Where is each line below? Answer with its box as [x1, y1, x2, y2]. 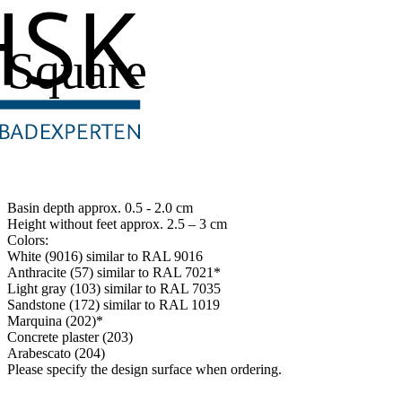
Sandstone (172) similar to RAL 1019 [7, 296, 220, 312]
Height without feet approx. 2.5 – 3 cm [7, 215, 227, 232]
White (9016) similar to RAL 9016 [7, 248, 203, 264]
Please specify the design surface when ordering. [7, 361, 282, 377]
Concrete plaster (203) [7, 328, 133, 345]
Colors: [7, 232, 48, 248]
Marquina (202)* [7, 312, 103, 328]
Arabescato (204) [7, 345, 105, 361]
